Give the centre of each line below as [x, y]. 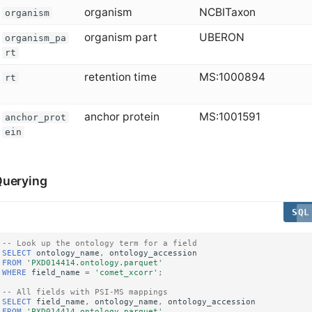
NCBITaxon [227, 13]
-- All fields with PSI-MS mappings [85, 291]
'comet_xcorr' [127, 272]
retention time [120, 77]
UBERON [222, 38]
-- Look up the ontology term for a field [100, 243]
